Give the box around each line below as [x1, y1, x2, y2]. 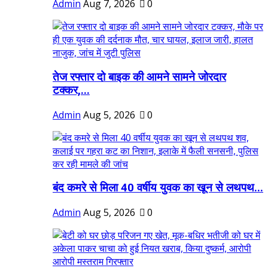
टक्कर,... [53, 83, 90, 97]
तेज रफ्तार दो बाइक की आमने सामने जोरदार [53, 70, 226, 84]
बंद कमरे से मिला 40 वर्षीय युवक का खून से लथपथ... [53, 181, 263, 195]
